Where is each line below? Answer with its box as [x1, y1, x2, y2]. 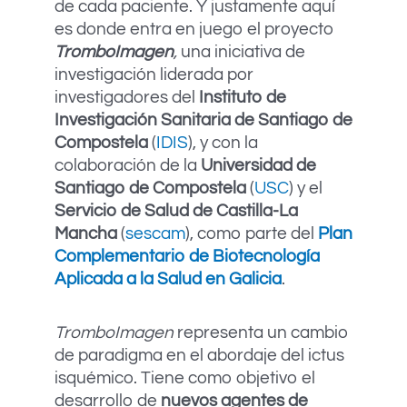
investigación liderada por [55, 65, 253, 84]
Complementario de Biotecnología [55, 247, 320, 266]
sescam [125, 224, 185, 243]
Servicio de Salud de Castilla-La [55, 202, 298, 221]
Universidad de [197, 156, 316, 175]
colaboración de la [55, 156, 197, 175]
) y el [289, 179, 323, 198]
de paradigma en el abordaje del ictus [55, 345, 344, 364]
